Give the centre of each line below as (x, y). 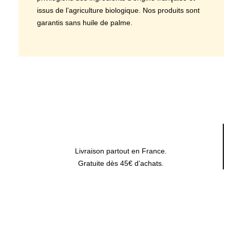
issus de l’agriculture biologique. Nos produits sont (118, 10)
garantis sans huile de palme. (85, 23)
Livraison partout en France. (121, 151)
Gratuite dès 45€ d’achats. (121, 163)
